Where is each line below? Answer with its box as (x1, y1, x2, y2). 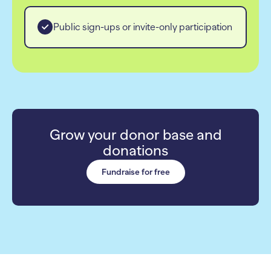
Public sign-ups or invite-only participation (53, 21, 232, 33)
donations (103, 142, 168, 158)
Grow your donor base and (49, 126, 222, 143)
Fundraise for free (101, 166, 170, 177)
